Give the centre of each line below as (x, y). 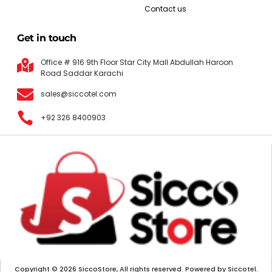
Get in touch (46, 38)
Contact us (165, 8)
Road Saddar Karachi (82, 73)
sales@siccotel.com (78, 94)
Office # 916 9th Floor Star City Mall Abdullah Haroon (137, 62)
